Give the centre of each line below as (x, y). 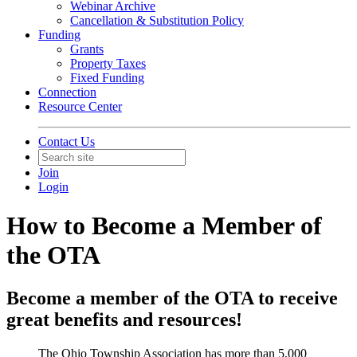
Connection (67, 92)
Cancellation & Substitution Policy (157, 20)
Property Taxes (108, 63)
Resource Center (80, 106)
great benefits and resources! (124, 319)
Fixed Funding (107, 78)
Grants (87, 49)
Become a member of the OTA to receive (172, 298)
